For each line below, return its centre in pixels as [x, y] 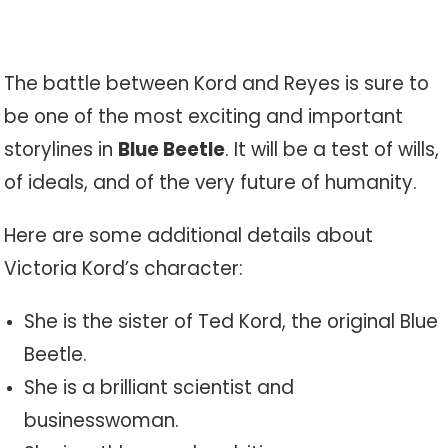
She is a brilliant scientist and [159, 387]
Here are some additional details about [189, 235]
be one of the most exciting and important [204, 116]
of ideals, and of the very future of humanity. [211, 182]
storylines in [61, 149]
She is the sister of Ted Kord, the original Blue [231, 321]
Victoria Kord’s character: [124, 268]
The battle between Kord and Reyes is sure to [217, 83]
